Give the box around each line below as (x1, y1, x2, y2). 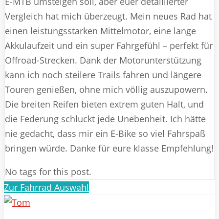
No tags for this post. (5, 165, 91, 177)
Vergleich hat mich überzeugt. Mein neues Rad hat (5, 10, 212, 22)
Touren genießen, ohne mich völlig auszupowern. (5, 83, 208, 95)
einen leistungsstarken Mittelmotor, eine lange (5, 24, 196, 37)
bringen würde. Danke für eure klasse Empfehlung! (5, 142, 214, 154)
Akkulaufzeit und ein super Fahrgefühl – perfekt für (5, 39, 213, 51)
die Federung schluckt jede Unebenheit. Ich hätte (5, 112, 206, 125)
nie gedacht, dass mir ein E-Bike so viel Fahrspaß (5, 127, 205, 139)
